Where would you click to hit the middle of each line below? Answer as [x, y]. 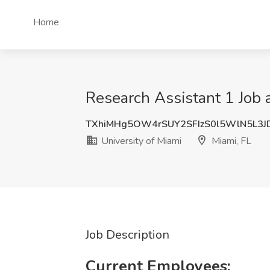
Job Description [127, 235]
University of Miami [140, 141]
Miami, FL [230, 141]
